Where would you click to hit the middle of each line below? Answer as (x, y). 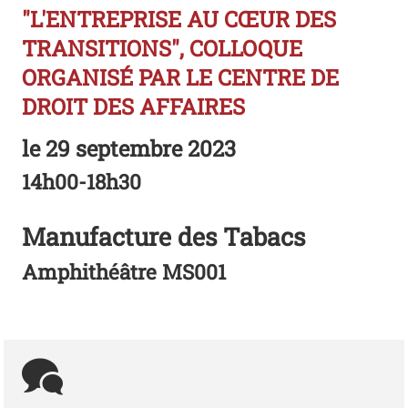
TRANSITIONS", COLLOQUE (163, 49)
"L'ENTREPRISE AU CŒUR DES (179, 20)
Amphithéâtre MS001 (124, 271)
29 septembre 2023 (138, 149)
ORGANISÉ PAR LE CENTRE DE (181, 78)
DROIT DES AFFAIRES (134, 107)
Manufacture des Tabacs (164, 237)
